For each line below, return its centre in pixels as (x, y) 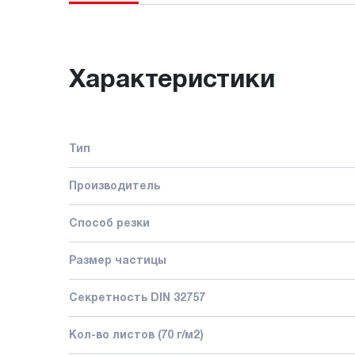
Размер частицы (118, 261)
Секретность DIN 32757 (137, 298)
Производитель (115, 186)
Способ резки (109, 223)
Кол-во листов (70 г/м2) (136, 335)
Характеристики (172, 80)
